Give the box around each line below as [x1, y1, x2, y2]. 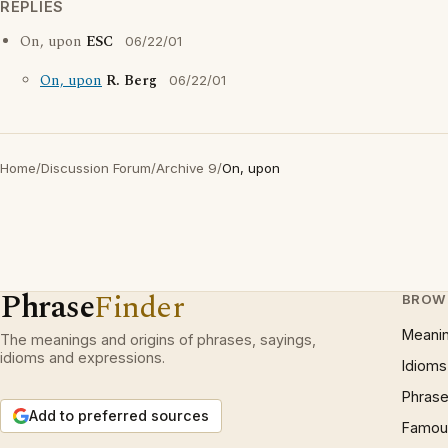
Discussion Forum [41, 160, 151, 176]
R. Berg [106, 70, 157, 92]
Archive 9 [156, 160, 217, 176]
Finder [94, 284, 185, 331]
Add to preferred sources [29, 407, 209, 424]
